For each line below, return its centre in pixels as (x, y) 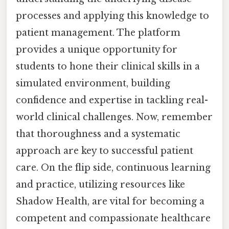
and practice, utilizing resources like (100, 185)
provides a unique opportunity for (97, 50)
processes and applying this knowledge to (112, 16)
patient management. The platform (98, 33)
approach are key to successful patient (105, 151)
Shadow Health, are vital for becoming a (110, 202)
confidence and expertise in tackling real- (112, 100)
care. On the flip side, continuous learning (113, 168)
